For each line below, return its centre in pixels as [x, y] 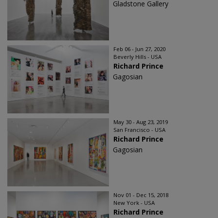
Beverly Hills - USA [137, 57]
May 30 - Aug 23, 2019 [141, 122]
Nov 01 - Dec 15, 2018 [141, 195]
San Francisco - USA [139, 130]
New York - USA [134, 203]
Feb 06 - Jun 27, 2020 [139, 49]
